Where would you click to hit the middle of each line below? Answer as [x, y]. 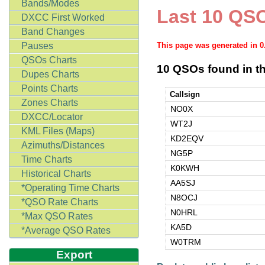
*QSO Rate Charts [60, 202]
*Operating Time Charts [70, 188]
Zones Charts [50, 103]
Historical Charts [56, 174]
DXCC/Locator [52, 117]
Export [74, 255]
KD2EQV [187, 139]
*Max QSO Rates [57, 216]
